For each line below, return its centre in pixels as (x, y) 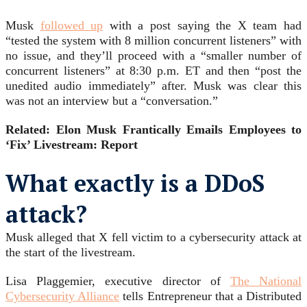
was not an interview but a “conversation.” (112, 101)
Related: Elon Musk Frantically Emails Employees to (153, 130)
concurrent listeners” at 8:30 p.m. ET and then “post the (153, 71)
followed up (72, 26)
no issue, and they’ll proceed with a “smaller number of (153, 56)
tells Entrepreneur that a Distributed (211, 296)
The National (266, 281)
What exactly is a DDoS (135, 184)
